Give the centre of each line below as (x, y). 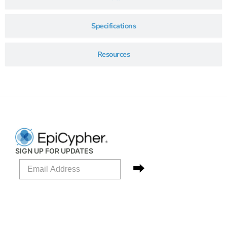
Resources (113, 54)
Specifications (113, 26)
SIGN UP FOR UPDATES (54, 151)
